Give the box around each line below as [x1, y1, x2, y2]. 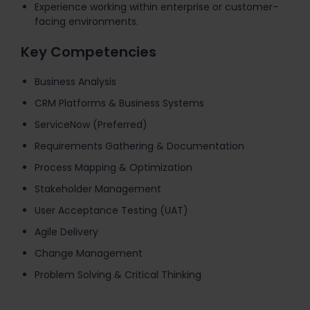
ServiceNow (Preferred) [35, 118, 147, 131]
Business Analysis [35, 75, 116, 89]
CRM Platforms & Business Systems [35, 96, 204, 110]
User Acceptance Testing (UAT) [35, 203, 188, 217]
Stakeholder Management [35, 182, 161, 196]
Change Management [35, 246, 143, 260]
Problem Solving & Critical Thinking [35, 268, 201, 282]
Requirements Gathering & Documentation [35, 139, 244, 153]
